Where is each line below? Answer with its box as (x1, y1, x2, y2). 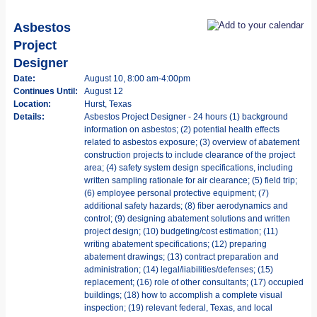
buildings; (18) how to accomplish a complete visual (84, 289, 282, 300)
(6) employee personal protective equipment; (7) (84, 188, 269, 198)
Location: (13, 98, 51, 109)
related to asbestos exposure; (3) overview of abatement (84, 137, 299, 147)
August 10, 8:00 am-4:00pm (84, 73, 190, 83)
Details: (13, 111, 45, 122)
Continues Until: (13, 86, 78, 96)
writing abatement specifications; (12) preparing (84, 238, 267, 249)
